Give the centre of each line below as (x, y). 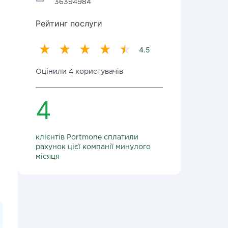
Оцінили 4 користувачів (79, 72)
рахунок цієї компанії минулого (93, 147)
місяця (48, 157)
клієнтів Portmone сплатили (87, 137)
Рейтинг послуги (69, 23)
